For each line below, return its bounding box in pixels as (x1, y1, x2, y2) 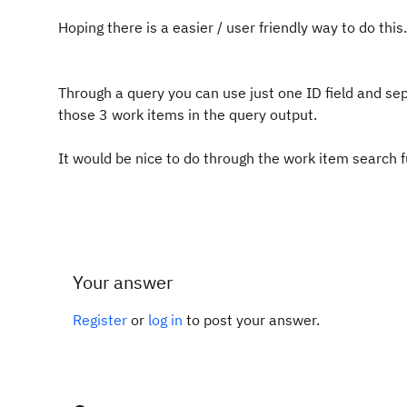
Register (73, 311, 127, 329)
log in (148, 311, 183, 329)
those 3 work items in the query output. (58, 105, 317, 124)
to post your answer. (183, 311, 320, 329)
